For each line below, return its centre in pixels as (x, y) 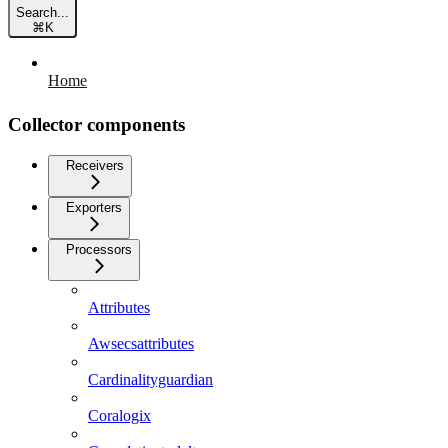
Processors (99, 249)
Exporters (94, 207)
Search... (42, 12)
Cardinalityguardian (150, 379)
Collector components (96, 124)
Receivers (95, 165)
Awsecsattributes (141, 343)
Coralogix (119, 415)
